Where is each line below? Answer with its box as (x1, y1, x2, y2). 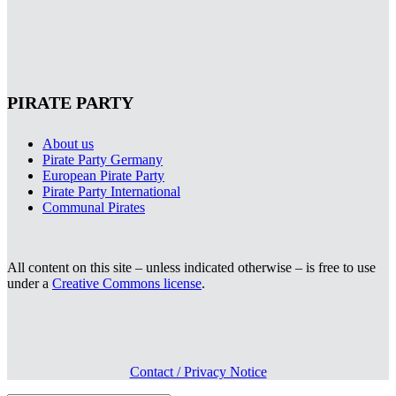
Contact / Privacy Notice (129, 364, 267, 380)
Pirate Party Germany (42, 152, 163, 168)
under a (7, 276, 52, 292)
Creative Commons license (52, 276, 202, 292)
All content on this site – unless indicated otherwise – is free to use (7, 260, 376, 276)
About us (42, 136, 94, 152)
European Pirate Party (42, 168, 164, 184)
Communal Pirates (42, 200, 145, 216)
